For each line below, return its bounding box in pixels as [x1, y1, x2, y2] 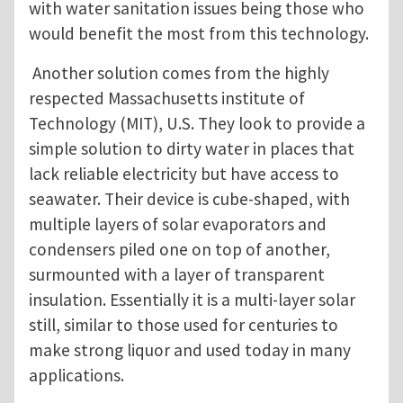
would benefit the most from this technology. [29, 22, 369, 45]
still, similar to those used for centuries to [29, 314, 338, 336]
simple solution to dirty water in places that [29, 138, 354, 160]
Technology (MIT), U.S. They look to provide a [29, 112, 365, 135]
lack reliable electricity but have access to [29, 163, 339, 185]
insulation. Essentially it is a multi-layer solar [29, 289, 355, 311]
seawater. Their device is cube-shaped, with [29, 188, 350, 210]
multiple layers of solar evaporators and [29, 213, 327, 236]
